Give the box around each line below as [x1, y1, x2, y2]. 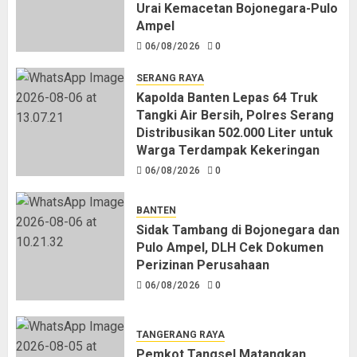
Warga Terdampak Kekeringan [136, 143, 320, 159]
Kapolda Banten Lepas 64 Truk [136, 90, 318, 106]
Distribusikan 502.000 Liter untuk [136, 125, 333, 141]
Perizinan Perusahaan [136, 257, 269, 273]
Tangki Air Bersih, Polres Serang [136, 108, 334, 124]
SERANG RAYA [136, 73, 204, 84]
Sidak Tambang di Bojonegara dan [136, 222, 339, 237]
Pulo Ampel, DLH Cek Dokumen [136, 239, 324, 255]
